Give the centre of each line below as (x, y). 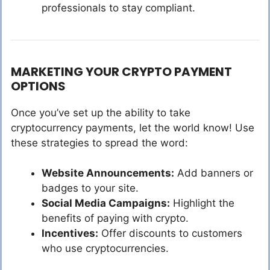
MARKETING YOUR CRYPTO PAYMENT (121, 71)
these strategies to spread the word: (99, 143)
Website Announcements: (108, 173)
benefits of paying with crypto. (115, 218)
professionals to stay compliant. (118, 8)
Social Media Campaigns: (106, 203)
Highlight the (202, 203)
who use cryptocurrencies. (105, 249)
